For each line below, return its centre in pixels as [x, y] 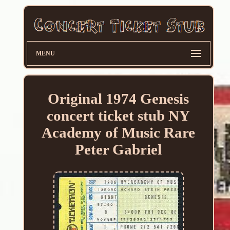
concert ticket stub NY [119, 116]
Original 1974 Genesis [119, 99]
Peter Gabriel [119, 150]
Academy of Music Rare [119, 133]
